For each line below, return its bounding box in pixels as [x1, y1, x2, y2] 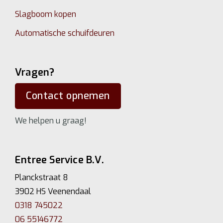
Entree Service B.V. [15, 153, 104, 167]
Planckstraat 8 [15, 172, 68, 183]
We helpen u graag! [15, 115, 87, 126]
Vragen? [15, 65, 55, 79]
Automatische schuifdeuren [15, 27, 114, 38]
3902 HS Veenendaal [15, 186, 91, 197]
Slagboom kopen [15, 8, 76, 19]
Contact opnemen [26, 89, 110, 103]
